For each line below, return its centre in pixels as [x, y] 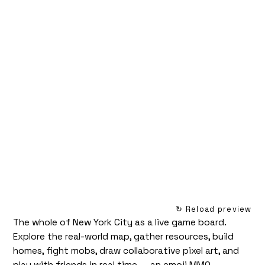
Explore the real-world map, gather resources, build [124, 236]
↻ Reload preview [214, 209]
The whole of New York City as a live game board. [120, 222]
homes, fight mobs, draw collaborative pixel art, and [126, 251]
